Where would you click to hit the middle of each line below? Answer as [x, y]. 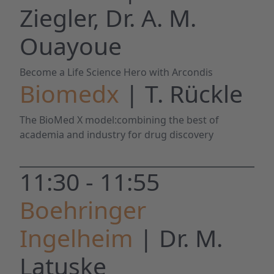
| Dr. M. [181, 238]
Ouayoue [71, 46]
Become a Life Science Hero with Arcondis [116, 72]
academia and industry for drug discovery [117, 135]
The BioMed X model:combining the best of [119, 120]
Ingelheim [80, 238]
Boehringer [83, 209]
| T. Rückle [184, 93]
